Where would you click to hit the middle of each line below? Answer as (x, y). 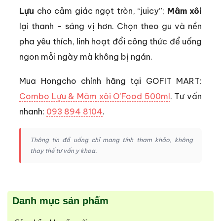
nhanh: (33, 111)
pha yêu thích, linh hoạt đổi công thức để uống (110, 41)
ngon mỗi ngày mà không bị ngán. (86, 56)
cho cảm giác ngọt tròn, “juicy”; (101, 10)
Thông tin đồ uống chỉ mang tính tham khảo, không (111, 140)
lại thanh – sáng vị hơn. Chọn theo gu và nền (110, 26)
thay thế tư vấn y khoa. (63, 150)
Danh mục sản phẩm (60, 201)
